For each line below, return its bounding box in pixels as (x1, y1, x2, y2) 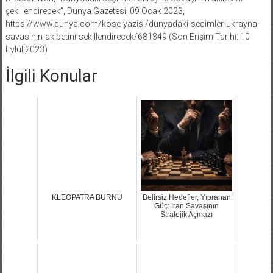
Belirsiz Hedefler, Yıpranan (142, 193, 231, 202)
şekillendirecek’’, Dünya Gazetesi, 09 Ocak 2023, (5, 5, 185, 16)
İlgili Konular (5, 65, 97, 86)
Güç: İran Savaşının (154, 201, 219, 210)
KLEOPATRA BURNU (52, 193, 122, 202)
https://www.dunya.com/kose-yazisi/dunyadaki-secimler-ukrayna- (5, 18, 260, 29)
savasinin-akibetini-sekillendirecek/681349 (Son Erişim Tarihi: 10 (5, 31, 250, 41)
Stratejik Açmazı (160, 210, 213, 219)
